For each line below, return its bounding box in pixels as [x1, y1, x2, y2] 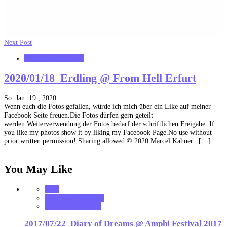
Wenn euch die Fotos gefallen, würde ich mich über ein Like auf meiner [4, 102, 211, 110]
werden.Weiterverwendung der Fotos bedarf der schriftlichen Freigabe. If [4, 119, 214, 128]
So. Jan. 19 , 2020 [4, 93, 56, 102]
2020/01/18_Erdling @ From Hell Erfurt [4, 71, 196, 84]
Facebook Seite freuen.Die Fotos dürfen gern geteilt [4, 110, 153, 119]
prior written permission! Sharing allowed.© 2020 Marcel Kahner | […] [4, 136, 211, 145]
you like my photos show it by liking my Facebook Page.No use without [4, 128, 212, 136]
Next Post [4, 38, 32, 47]
